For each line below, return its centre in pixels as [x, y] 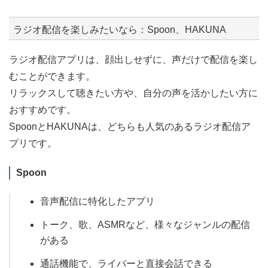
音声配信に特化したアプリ [98, 202]
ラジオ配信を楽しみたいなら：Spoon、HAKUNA [120, 29]
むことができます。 [52, 77]
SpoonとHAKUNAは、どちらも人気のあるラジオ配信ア [130, 127]
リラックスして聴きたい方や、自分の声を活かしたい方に [133, 93]
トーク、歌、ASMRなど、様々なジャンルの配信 [145, 224]
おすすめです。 [42, 110]
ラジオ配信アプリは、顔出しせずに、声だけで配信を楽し [133, 60]
